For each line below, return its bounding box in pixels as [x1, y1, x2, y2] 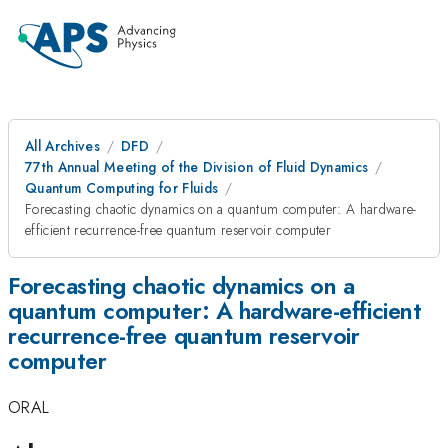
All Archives [25, 136, 100, 156]
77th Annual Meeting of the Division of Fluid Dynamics [25, 157, 369, 177]
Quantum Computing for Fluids [25, 178, 219, 198]
